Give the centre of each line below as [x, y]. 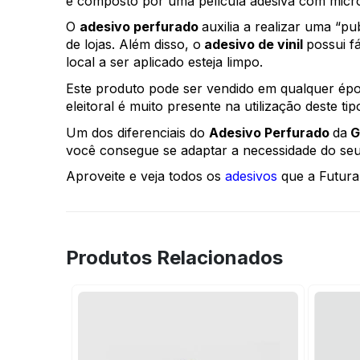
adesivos [251, 176]
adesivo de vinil [254, 45]
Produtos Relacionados [174, 257]
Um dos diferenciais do [137, 132]
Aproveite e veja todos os [145, 176]
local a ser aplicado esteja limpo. [166, 62]
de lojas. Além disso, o [133, 45]
